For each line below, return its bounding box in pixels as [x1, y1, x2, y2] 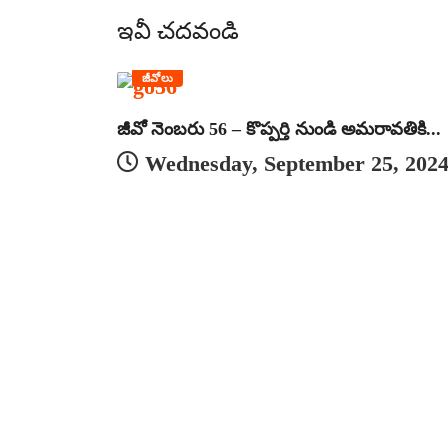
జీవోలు [142, 71, 174, 84]
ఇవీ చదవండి [117, 17, 239, 44]
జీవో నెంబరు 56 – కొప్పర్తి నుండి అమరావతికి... [117, 118, 441, 139]
